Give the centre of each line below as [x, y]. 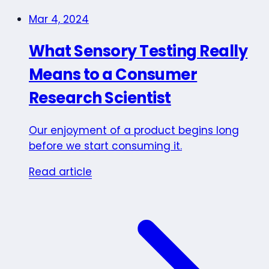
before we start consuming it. [105, 146]
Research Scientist [100, 98]
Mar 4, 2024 [59, 19]
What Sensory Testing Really [138, 51]
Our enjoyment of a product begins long [134, 131]
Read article [60, 172]
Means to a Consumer [113, 74]
